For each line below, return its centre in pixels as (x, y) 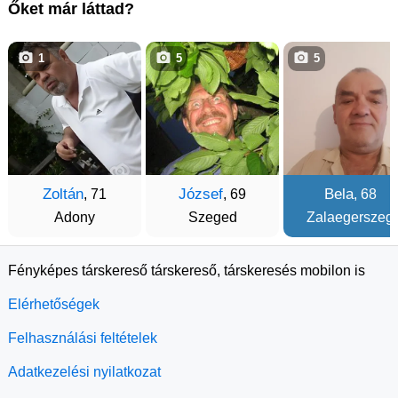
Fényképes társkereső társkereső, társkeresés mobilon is (187, 271)
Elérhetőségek (54, 305)
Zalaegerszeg (350, 218)
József (201, 195)
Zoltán (63, 195)
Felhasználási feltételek (83, 338)
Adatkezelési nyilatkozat (84, 372)
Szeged (212, 218)
